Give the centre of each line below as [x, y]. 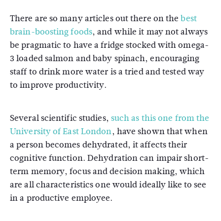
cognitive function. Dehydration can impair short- [109, 158]
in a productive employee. [61, 198]
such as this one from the [160, 118]
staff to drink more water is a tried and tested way [107, 72]
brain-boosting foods [51, 32]
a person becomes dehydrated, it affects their [99, 145]
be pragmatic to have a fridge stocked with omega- [109, 45]
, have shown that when [160, 131]
